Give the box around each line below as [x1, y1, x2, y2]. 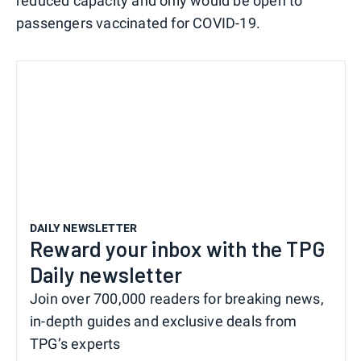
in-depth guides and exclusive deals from [30, 312, 297, 330]
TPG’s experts [30, 334, 121, 352]
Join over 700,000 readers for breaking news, [30, 289, 324, 307]
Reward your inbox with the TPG [30, 235, 326, 261]
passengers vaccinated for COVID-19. [16, 14, 260, 31]
